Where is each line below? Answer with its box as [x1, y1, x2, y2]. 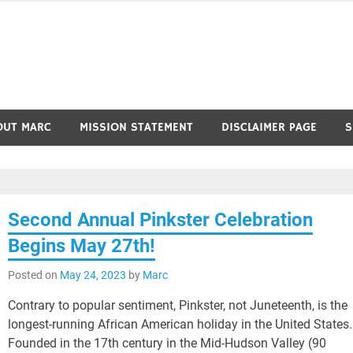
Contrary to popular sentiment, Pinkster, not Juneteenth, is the [8, 297, 348, 313]
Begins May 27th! [8, 234, 156, 257]
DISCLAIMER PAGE [221, 120, 317, 135]
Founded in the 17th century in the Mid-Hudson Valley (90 [8, 335, 327, 351]
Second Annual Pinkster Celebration [8, 208, 314, 231]
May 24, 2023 [60, 268, 127, 281]
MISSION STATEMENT [80, 120, 193, 135]
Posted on [8, 268, 61, 281]
